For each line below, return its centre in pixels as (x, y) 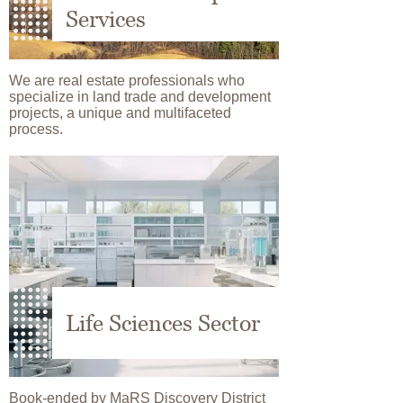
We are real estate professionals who (127, 81)
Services (106, 19)
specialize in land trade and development (140, 97)
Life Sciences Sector (163, 323)
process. (36, 129)
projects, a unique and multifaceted (120, 113)
